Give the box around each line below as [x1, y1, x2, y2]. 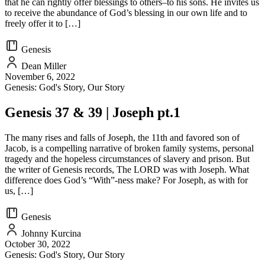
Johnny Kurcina [19, 228, 81, 238]
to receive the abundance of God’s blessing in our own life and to [5, 8, 247, 18]
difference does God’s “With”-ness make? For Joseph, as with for [5, 174, 248, 185]
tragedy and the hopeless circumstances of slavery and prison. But [5, 153, 250, 164]
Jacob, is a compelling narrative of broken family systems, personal [5, 143, 254, 153]
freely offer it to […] [5, 18, 80, 29]
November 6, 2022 [5, 72, 75, 82]
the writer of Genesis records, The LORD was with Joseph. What [5, 164, 249, 174]
